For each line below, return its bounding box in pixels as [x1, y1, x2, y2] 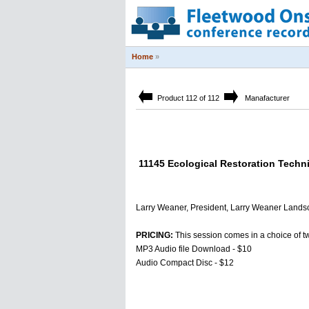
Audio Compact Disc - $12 [136, 258, 234, 268]
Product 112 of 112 [157, 94, 219, 102]
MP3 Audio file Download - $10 [136, 244, 252, 254]
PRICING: [136, 230, 175, 240]
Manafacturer [241, 94, 290, 102]
